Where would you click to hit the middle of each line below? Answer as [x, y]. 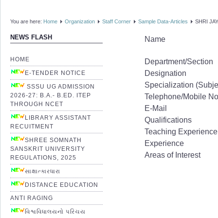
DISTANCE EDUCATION [62, 185]
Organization [80, 21]
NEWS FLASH [31, 38]
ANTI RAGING [32, 198]
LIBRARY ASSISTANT [58, 118]
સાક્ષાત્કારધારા [43, 171]
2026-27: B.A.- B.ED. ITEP [51, 95]
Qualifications [168, 120]
